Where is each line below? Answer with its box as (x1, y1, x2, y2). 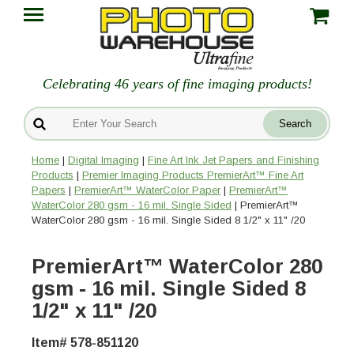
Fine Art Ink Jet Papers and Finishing (148, 154, 319, 167)
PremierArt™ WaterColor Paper (74, 184, 220, 197)
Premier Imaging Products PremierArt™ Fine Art (82, 169, 303, 182)
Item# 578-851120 (32, 336, 138, 350)
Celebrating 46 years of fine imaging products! (42, 76, 312, 92)
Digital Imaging (68, 154, 139, 167)
